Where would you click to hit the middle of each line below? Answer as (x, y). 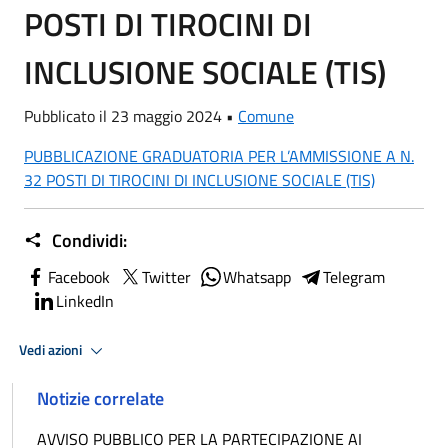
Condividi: (87, 240)
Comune (266, 116)
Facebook (79, 277)
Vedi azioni (52, 349)
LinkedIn (85, 301)
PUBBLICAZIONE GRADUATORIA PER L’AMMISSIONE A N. (219, 156)
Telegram (354, 277)
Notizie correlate (100, 398)
